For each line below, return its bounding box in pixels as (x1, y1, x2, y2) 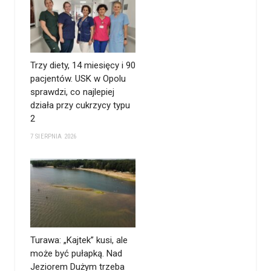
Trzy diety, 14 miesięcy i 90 (30, 59, 135, 71)
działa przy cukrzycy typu (30, 99, 130, 111)
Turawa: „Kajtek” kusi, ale (30, 234, 128, 246)
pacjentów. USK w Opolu (30, 73, 126, 84)
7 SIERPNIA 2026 (30, 132, 77, 140)
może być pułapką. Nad (30, 247, 122, 259)
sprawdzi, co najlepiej (30, 86, 114, 97)
